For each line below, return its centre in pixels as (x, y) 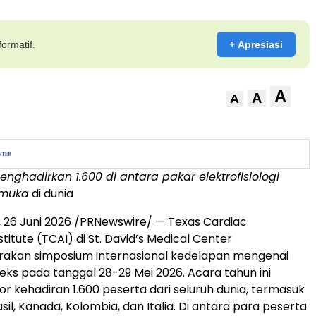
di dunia (51, 194)
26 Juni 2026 (37, 222)
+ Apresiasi (256, 44)
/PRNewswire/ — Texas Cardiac (159, 222)
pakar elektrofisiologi (221, 177)
